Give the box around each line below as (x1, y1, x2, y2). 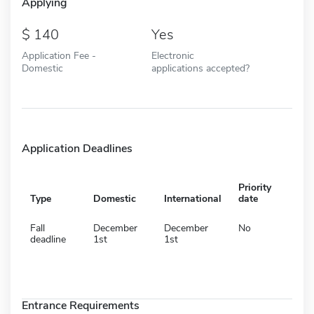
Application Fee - (22, 48, 96, 62)
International (164, 191, 221, 205)
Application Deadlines (22, 140, 132, 156)
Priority (238, 180, 271, 194)
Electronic (151, 48, 194, 62)
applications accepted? (151, 60, 250, 75)
